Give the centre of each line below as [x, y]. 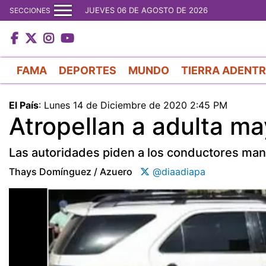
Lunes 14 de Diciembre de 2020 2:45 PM [136, 105]
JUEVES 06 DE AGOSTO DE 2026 [146, 10]
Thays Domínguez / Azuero [71, 171]
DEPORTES [88, 70]
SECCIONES [30, 10]
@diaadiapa [178, 171]
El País [24, 105]
